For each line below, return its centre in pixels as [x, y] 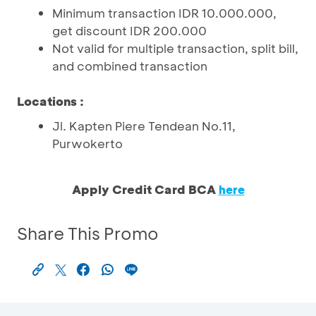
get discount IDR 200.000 [129, 30]
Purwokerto [87, 143]
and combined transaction [130, 66]
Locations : [50, 101]
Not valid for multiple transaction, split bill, [175, 48]
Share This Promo [88, 233]
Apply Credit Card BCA [145, 189]
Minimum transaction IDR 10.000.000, [164, 13]
